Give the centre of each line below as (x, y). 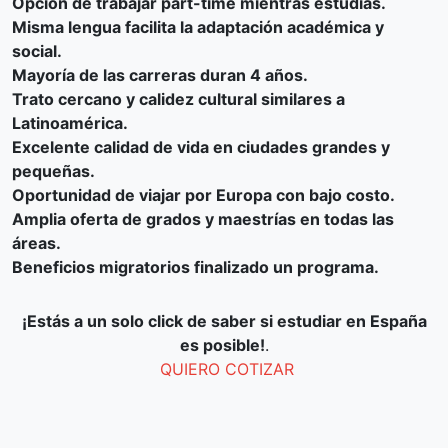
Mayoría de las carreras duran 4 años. (160, 75)
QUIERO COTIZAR (224, 369)
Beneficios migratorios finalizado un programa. (195, 267)
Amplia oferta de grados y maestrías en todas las (203, 219)
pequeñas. (53, 171)
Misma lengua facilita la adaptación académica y (198, 27)
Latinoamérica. (70, 123)
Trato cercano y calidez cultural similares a (178, 99)
